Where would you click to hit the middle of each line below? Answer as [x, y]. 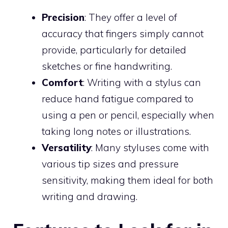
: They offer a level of [131, 17]
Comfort [62, 82]
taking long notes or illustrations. [116, 131]
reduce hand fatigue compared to [118, 98]
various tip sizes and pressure [110, 164]
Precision [63, 17]
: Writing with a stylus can [142, 82]
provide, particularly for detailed [114, 50]
